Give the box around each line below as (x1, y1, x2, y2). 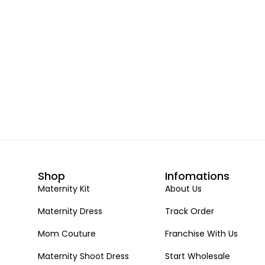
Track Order (165, 205, 215, 218)
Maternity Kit (38, 183, 91, 195)
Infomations (165, 169, 230, 184)
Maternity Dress (38, 205, 103, 218)
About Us (165, 183, 202, 195)
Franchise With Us (165, 228, 238, 240)
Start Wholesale (165, 250, 231, 263)
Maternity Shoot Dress (38, 250, 130, 263)
